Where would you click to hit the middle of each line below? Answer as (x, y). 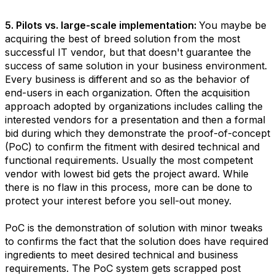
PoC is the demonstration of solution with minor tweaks (134, 228)
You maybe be (233, 25)
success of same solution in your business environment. (136, 66)
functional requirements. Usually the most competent (129, 160)
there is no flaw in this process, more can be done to (129, 187)
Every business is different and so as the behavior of (127, 79)
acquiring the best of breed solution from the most (122, 39)
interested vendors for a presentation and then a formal (135, 120)
